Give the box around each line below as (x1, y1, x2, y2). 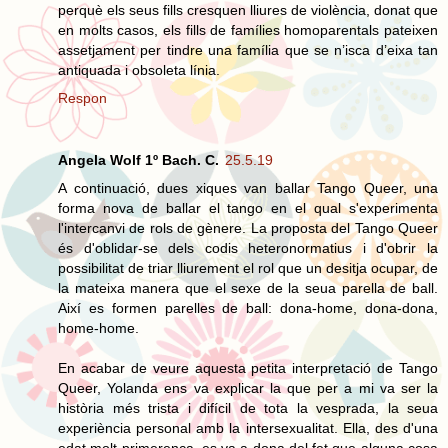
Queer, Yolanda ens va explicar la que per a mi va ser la (58, 379, 438, 396)
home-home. (58, 319, 139, 336)
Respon (58, 89, 107, 106)
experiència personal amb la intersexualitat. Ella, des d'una (58, 419, 438, 436)
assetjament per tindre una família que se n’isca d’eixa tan (58, 41, 438, 58)
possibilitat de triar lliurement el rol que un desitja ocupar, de (58, 259, 438, 276)
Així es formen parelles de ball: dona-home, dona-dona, (58, 299, 438, 316)
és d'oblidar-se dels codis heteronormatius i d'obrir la (58, 239, 438, 256)
